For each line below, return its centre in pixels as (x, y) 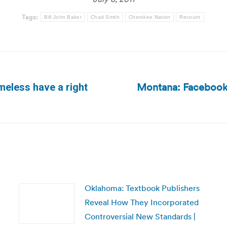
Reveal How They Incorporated (141, 202)
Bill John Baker (63, 17)
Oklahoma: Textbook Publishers (142, 188)
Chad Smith (105, 17)
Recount (190, 17)
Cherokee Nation (149, 17)
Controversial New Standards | (140, 216)
